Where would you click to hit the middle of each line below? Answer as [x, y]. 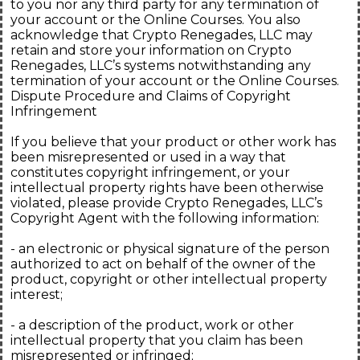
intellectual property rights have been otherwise [167, 188]
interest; [37, 295]
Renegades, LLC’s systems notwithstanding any [161, 66]
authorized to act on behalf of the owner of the [163, 264]
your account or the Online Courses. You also [155, 20]
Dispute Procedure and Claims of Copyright [151, 96]
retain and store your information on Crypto [151, 51]
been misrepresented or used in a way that [148, 157]
